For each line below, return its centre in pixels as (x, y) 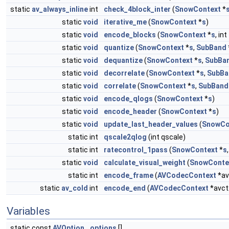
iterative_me (125, 22)
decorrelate (124, 73)
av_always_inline (60, 9)
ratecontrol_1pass (136, 150)
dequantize (123, 60)
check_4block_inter (137, 9)
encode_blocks (130, 35)
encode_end (125, 188)
